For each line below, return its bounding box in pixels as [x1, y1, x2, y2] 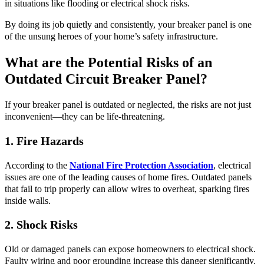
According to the [5, 160, 70, 171]
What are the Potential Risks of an [5, 54, 212, 71]
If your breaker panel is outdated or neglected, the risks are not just [5, 100, 251, 111]
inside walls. [5, 195, 51, 206]
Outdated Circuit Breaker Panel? [5, 71, 207, 87]
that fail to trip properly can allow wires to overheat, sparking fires [5, 183, 249, 194]
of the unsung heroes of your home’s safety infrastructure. [5, 31, 218, 42]
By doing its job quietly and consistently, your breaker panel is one [5, 19, 252, 31]
